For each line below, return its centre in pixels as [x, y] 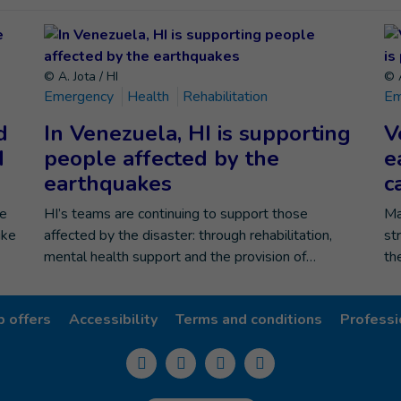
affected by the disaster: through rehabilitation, [188, 235]
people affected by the [162, 158]
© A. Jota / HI [81, 77]
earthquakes [108, 183]
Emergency [81, 97]
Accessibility [113, 320]
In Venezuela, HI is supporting [197, 133]
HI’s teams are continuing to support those [176, 214]
